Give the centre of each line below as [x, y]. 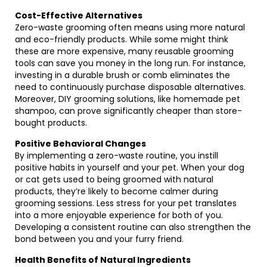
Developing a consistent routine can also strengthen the [133, 227]
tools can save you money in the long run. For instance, [130, 63]
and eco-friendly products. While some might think [122, 39]
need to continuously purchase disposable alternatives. [130, 87]
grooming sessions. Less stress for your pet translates [126, 203]
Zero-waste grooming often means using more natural [130, 27]
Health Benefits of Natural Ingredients [103, 260]
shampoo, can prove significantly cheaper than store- [128, 111]
